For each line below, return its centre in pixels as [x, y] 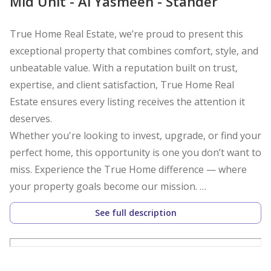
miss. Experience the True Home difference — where [128, 170]
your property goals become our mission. [105, 187]
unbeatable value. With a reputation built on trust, [124, 68]
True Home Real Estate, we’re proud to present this [126, 34]
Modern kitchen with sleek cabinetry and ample [117, 237]
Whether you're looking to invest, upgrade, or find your [135, 136]
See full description [135, 213]
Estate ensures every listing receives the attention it [127, 102]
